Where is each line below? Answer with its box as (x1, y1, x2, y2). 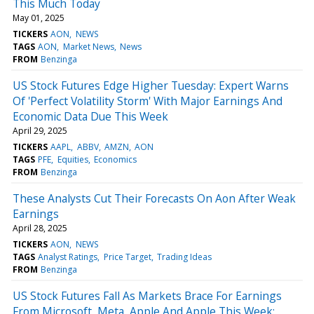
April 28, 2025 (13, 221, 67, 234)
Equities (57, 153, 88, 165)
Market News (62, 40, 114, 53)
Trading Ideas (156, 250, 212, 263)
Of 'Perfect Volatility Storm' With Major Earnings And (13, 93, 282, 109)
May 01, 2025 (13, 11, 64, 24)
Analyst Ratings (38, 250, 98, 263)
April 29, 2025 (13, 124, 67, 137)
